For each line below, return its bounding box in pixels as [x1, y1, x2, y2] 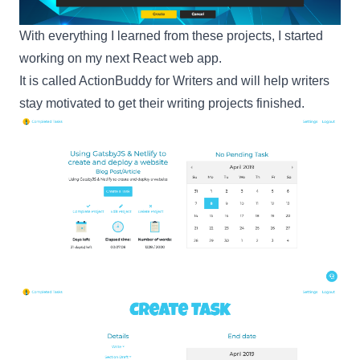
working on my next [19, 51, 133, 65]
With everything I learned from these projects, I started [19, 28, 323, 43]
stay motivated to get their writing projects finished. [19, 96, 305, 110]
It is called [19, 73, 79, 88]
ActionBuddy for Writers [79, 73, 213, 88]
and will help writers [213, 73, 329, 88]
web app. [166, 51, 222, 65]
